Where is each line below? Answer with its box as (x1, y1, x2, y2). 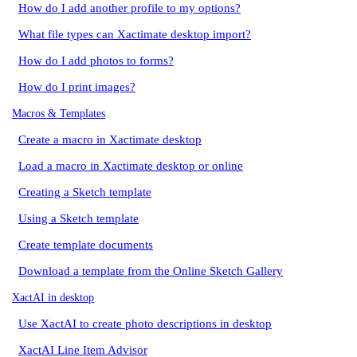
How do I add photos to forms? (18, 54, 174, 67)
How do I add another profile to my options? (18, 2, 241, 14)
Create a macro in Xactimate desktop (18, 133, 202, 146)
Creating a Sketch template (18, 186, 151, 198)
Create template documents (18, 238, 153, 251)
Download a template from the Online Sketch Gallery (18, 265, 283, 277)
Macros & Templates (12, 107, 106, 120)
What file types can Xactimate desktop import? (18, 28, 251, 41)
